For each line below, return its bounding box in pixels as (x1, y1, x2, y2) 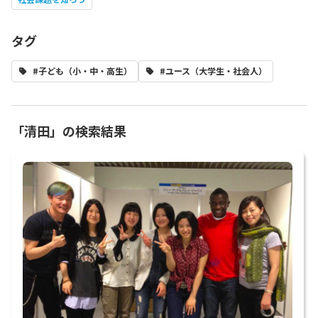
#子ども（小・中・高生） (33, 65, 132, 77)
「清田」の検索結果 (11, 121, 126, 141)
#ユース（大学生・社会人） (160, 65, 267, 77)
